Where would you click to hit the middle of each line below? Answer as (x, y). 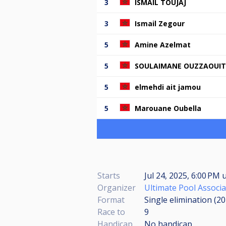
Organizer (117, 187)
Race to (111, 212)
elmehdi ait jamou (168, 87)
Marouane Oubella (168, 108)
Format (111, 200)
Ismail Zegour (160, 23)
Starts (109, 175)
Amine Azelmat (163, 44)
